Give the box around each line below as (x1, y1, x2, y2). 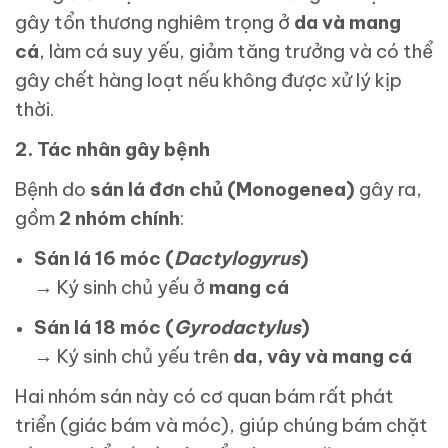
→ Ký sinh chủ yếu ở (34, 275, 210, 300)
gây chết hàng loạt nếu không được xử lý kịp (15, 68, 402, 93)
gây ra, (355, 177, 422, 202)
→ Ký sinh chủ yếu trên (34, 344, 234, 369)
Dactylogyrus (174, 246, 301, 271)
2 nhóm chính (59, 206, 180, 231)
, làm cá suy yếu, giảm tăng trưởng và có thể (39, 39, 433, 64)
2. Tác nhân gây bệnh (15, 137, 210, 162)
